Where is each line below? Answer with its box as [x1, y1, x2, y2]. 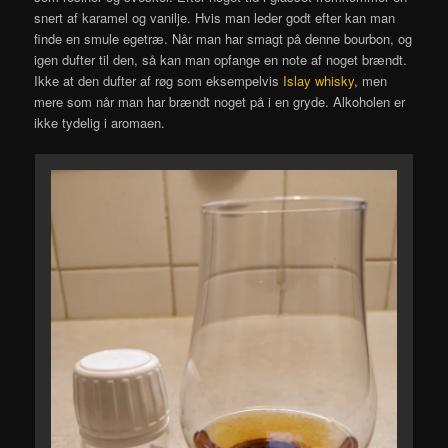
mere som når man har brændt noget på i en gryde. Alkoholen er [34, 92, 406, 112]
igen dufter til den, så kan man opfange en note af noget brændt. [34, 50, 408, 70]
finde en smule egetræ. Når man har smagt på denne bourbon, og [34, 29, 413, 49]
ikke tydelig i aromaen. [34, 113, 166, 133]
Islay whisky [283, 71, 355, 91]
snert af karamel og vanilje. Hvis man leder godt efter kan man [34, 8, 396, 28]
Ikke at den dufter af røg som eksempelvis [34, 71, 284, 91]
